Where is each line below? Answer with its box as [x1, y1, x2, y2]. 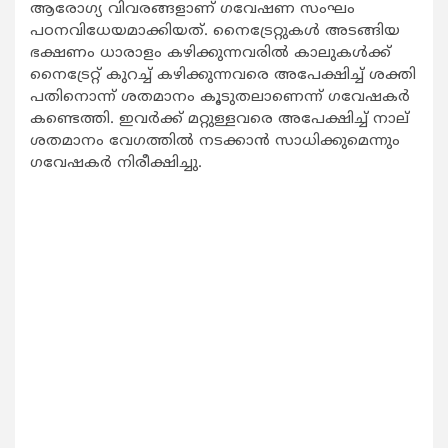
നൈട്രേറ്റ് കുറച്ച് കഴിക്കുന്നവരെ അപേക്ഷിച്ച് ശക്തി [30, 65, 416, 85]
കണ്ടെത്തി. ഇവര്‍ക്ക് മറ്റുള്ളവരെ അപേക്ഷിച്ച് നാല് [30, 109, 409, 129]
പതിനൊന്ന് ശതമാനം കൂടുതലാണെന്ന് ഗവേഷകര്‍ [30, 87, 410, 107]
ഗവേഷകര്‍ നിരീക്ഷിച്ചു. [30, 153, 202, 173]
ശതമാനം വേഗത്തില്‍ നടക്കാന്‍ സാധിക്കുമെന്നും [30, 131, 400, 151]
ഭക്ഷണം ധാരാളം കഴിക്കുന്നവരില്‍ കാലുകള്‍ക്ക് [30, 43, 391, 63]
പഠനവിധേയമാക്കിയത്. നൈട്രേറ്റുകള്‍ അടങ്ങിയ [30, 21, 400, 41]
